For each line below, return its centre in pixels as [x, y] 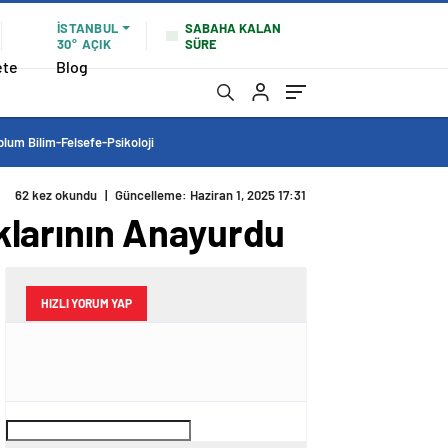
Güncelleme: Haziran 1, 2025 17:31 [210, 195]
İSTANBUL [87, 27]
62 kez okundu [56, 195]
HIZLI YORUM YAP [86, 303]
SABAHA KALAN [233, 27]
